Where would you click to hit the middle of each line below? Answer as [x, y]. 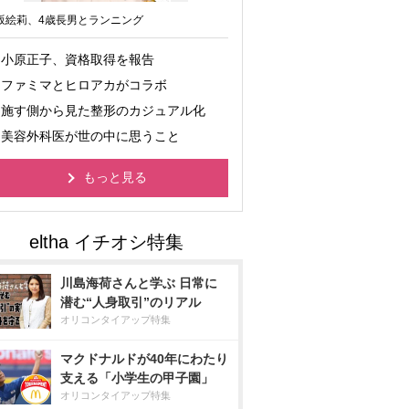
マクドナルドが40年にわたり [144, 359]
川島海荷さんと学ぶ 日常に [139, 283]
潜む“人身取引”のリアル [131, 302]
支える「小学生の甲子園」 [137, 378]
